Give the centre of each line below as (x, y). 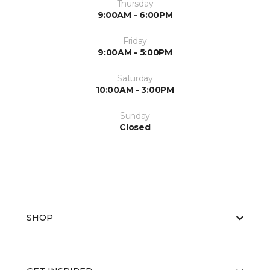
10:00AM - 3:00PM (135, 90)
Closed (135, 127)
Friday (135, 41)
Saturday (135, 78)
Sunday (135, 116)
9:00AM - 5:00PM (135, 52)
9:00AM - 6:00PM (135, 15)
